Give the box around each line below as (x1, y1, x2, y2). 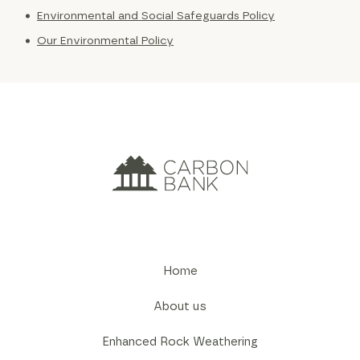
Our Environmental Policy (37, 35, 174, 47)
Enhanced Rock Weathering (102, 335, 258, 348)
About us (153, 300, 207, 313)
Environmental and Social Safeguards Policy (37, 10, 275, 22)
